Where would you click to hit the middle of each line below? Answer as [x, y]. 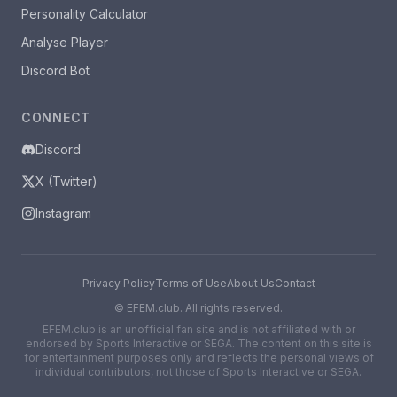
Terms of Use [191, 283]
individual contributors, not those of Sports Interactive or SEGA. [198, 372]
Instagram [63, 213]
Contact [295, 283]
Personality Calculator [85, 14]
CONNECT [56, 117]
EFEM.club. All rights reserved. [205, 308]
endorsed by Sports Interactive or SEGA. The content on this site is [198, 343]
